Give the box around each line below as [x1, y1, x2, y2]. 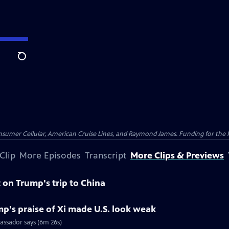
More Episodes [19, 150, 81, 161]
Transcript [85, 150, 126, 161]
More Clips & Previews [130, 150, 224, 161]
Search [17, 57, 42, 67]
